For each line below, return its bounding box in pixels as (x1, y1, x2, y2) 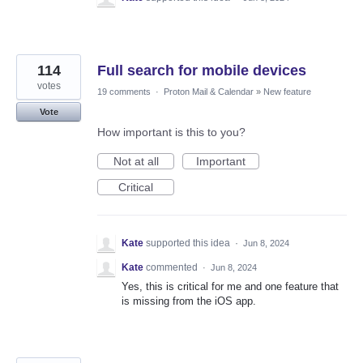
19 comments (97, 87, 151, 97)
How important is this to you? (97, 126, 246, 139)
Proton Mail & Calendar (164, 87, 254, 97)
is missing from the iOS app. (122, 295, 256, 308)
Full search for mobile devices (97, 62, 306, 79)
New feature (263, 87, 311, 97)
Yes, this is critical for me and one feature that (122, 280, 339, 293)
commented (146, 262, 200, 274)
